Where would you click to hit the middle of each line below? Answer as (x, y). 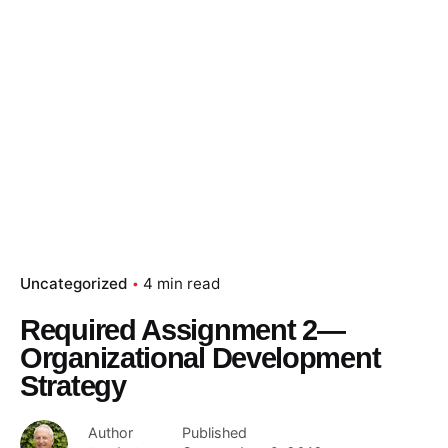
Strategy (73, 385)
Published (214, 432)
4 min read (181, 283)
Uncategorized (74, 283)
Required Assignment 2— (182, 329)
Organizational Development (200, 357)
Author (110, 432)
